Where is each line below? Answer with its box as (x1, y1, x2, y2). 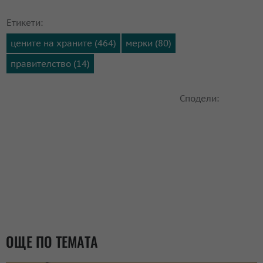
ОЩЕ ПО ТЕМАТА (6, 230, 98, 252)
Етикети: (6, 16, 43, 28)
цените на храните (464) (11, 37, 116, 49)
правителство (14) (11, 58, 90, 69)
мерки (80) (126, 37, 171, 49)
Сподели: (180, 92, 219, 104)
